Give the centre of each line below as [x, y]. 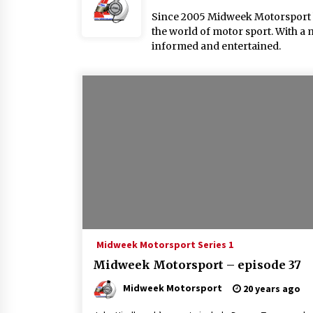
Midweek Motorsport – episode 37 [197, 265]
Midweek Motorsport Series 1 [165, 245]
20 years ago [271, 289]
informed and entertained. [216, 46]
